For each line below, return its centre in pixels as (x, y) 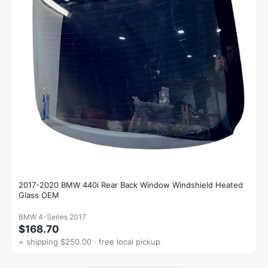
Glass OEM (39, 195)
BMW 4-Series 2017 (52, 217)
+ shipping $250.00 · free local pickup (89, 241)
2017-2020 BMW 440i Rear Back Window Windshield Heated (131, 185)
